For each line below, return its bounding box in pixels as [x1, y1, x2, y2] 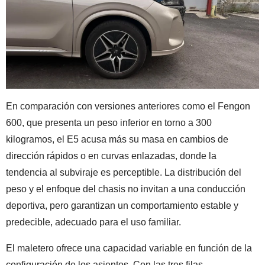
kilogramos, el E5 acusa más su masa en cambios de [6, 134, 228, 144]
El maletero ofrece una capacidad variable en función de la [6, 243, 252, 253]
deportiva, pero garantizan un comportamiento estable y [6, 200, 238, 211]
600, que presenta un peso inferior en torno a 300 [6, 117, 212, 128]
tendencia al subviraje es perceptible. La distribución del [6, 167, 241, 177]
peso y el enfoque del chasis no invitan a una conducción [6, 183, 245, 194]
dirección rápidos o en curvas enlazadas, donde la [6, 150, 216, 161]
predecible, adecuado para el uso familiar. [6, 216, 181, 227]
